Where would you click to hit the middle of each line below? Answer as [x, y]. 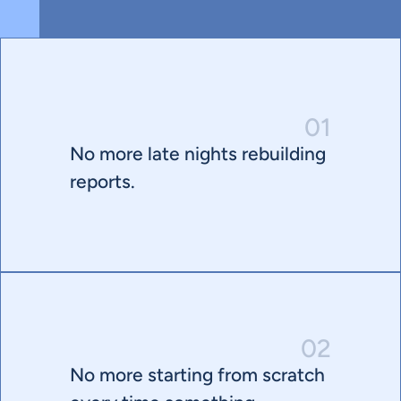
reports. [102, 181]
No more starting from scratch [197, 374]
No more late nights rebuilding [198, 154]
